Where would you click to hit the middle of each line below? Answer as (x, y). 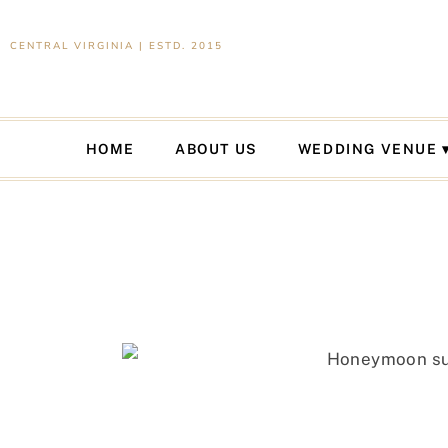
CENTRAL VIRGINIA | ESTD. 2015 (116, 46)
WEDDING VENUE (367, 149)
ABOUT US (216, 149)
